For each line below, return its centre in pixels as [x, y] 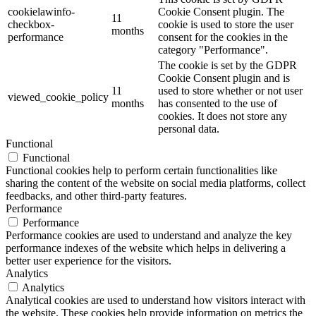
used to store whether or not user [230, 91]
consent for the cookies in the [223, 37]
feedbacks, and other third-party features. [96, 196]
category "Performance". [213, 50]
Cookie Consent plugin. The [221, 12]
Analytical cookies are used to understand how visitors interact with [156, 300]
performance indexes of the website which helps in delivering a [146, 248]
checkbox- [31, 25]
